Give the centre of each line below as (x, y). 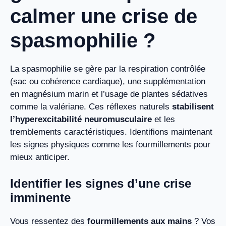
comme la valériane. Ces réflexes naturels (91, 107)
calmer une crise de (104, 16)
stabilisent (193, 107)
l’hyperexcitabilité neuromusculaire (81, 120)
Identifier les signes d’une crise (101, 183)
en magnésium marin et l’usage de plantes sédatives (109, 94)
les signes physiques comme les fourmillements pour (110, 145)
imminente (40, 197)
